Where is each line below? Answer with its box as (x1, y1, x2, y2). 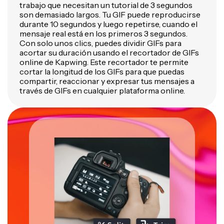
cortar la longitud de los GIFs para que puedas (19, 66, 184, 76)
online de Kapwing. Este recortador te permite (19, 57, 188, 67)
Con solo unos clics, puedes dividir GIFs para (19, 38, 181, 48)
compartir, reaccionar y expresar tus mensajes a (19, 76, 194, 86)
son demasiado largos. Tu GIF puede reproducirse (19, 9, 200, 19)
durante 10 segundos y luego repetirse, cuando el (19, 19, 197, 29)
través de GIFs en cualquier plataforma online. (19, 85, 185, 95)
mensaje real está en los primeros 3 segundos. (19, 28, 187, 38)
